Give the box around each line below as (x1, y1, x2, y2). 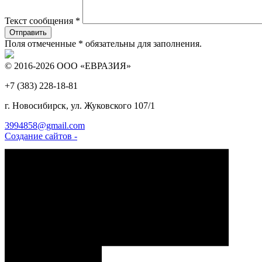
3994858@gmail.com (5, 120, 85, 131)
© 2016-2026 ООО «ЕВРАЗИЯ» (5, 61, 131, 71)
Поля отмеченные (5, 39, 78, 49)
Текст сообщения (5, 16, 75, 26)
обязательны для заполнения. (83, 39, 202, 49)
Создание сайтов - (5, 131, 77, 142)
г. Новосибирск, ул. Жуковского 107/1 (5, 101, 155, 111)
